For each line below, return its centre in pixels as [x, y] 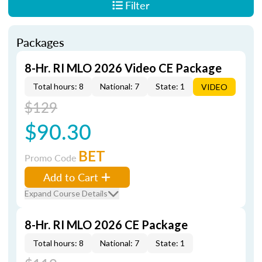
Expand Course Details [66, 193]
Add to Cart [71, 177]
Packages [40, 42]
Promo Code [51, 158]
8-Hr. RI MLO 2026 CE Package [106, 225]
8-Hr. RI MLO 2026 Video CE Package [123, 68]
